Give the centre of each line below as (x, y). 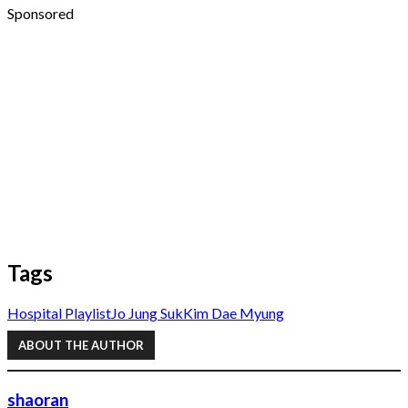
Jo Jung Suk (147, 312)
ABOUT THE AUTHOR (81, 346)
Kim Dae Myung (234, 312)
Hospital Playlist (59, 312)
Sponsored (41, 13)
